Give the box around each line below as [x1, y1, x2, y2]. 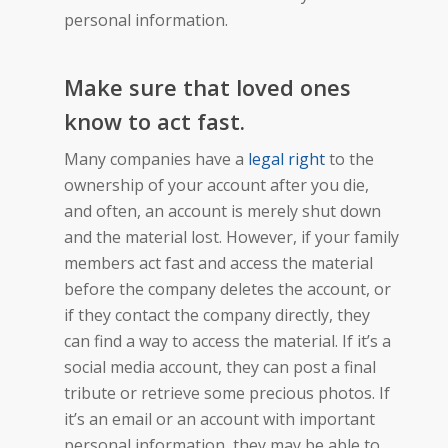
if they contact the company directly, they [64, 303, 370, 326]
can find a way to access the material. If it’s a [64, 329, 391, 352]
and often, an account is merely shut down [64, 199, 381, 222]
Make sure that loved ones [64, 71, 351, 102]
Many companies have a [64, 147, 248, 170]
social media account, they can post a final [64, 355, 376, 378]
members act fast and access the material [64, 251, 373, 274]
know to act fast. [64, 105, 245, 136]
